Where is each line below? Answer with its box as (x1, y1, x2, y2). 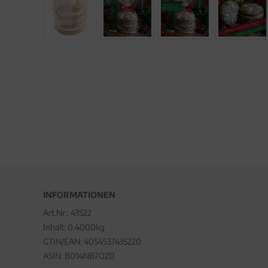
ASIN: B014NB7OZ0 (43, 251, 115, 261)
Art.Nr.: (43, 208, 71, 218)
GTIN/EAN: (43, 236, 84, 246)
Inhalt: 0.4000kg (43, 222, 105, 232)
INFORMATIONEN (43, 190, 115, 200)
